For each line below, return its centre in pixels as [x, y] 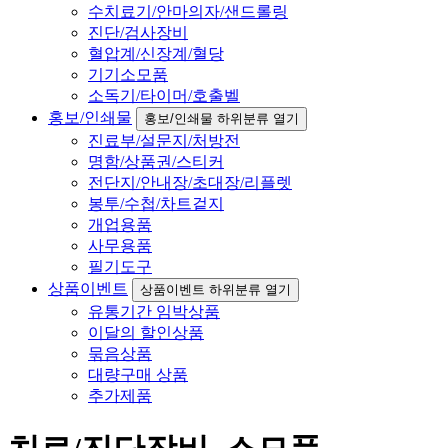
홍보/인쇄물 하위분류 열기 [221, 119]
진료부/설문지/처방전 [164, 141]
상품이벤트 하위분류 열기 [215, 290]
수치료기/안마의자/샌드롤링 [188, 12]
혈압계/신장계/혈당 [156, 54]
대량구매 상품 [138, 375]
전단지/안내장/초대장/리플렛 [190, 183]
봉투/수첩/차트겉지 [156, 204]
